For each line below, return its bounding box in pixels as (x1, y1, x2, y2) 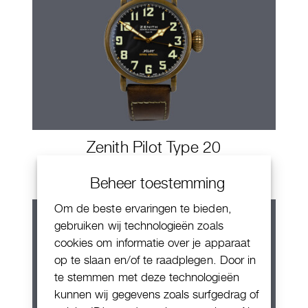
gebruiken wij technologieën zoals (54, 219, 223, 232)
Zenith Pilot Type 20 (86, 137, 221, 157)
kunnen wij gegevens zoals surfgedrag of (54, 287, 258, 301)
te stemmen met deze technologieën (54, 270, 239, 284)
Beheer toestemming (89, 174, 225, 192)
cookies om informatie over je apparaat (54, 236, 250, 250)
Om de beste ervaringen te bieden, (54, 201, 232, 215)
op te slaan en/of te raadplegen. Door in (54, 253, 256, 267)
